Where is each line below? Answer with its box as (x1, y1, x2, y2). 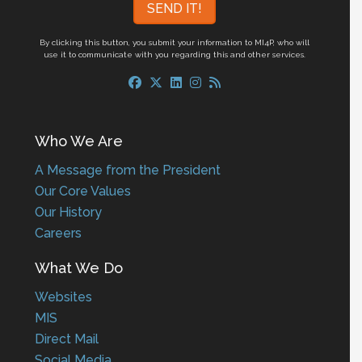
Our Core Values (35, 183, 132, 199)
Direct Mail (35, 330, 99, 347)
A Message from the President (35, 162, 221, 178)
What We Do (35, 259, 124, 276)
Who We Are (35, 132, 124, 149)
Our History (35, 204, 103, 220)
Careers (35, 225, 82, 241)
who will (277, 37, 310, 47)
